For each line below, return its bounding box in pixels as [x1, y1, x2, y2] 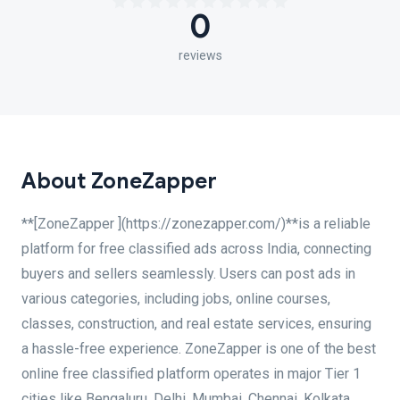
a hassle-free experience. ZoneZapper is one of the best [21, 340, 376, 357]
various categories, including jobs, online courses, [21, 290, 330, 307]
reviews [178, 48, 222, 62]
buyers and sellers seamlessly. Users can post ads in [21, 265, 355, 282]
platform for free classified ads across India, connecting [21, 240, 371, 257]
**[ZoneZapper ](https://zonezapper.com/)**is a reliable [21, 215, 371, 232]
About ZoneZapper [21, 168, 217, 195]
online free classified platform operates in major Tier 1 [21, 365, 361, 382]
